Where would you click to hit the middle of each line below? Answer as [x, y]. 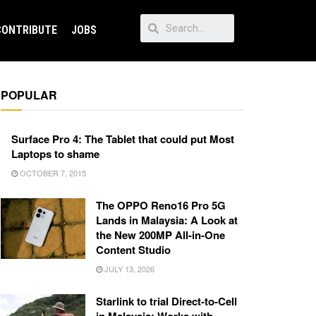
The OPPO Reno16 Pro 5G [161, 206]
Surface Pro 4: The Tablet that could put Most [123, 139]
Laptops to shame [55, 154]
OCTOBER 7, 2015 [52, 173]
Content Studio [133, 250]
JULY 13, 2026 [128, 269]
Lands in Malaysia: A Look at [167, 220]
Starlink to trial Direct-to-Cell [166, 302]
